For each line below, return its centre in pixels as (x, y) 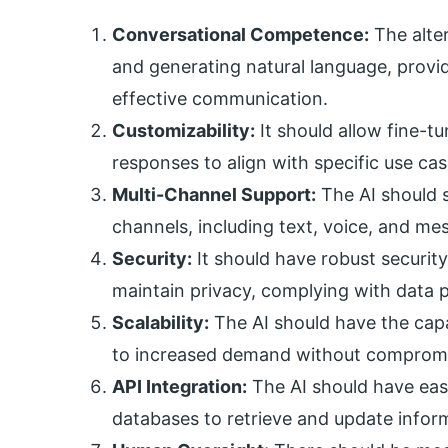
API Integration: (179, 387)
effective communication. (220, 99)
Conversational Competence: (240, 35)
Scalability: (160, 323)
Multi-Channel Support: (214, 195)
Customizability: (183, 131)
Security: (152, 259)
